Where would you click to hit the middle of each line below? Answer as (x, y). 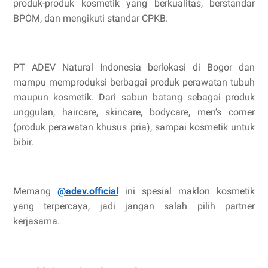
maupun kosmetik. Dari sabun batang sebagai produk (134, 98)
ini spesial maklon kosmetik (187, 191)
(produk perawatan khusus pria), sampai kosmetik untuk (134, 127)
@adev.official (88, 191)
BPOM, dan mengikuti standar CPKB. (91, 19)
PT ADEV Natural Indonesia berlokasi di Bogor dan (134, 68)
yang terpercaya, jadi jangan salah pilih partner (134, 206)
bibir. (23, 142)
